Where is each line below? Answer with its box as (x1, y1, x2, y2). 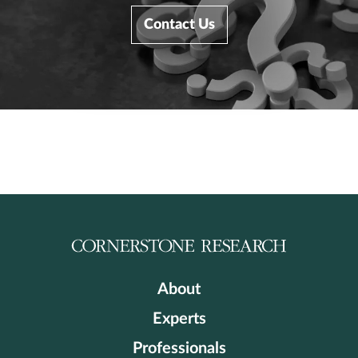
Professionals (132, 340, 226, 356)
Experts (152, 311, 206, 327)
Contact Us (143, 18, 215, 32)
